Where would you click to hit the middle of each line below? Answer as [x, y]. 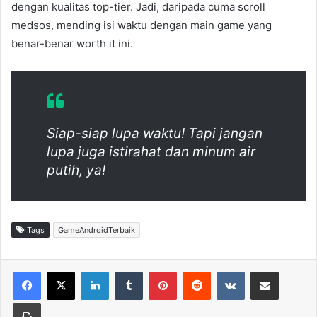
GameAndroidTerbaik [97, 230]
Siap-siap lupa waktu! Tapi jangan [155, 134]
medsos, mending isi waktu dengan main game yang [142, 25]
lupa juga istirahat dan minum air [151, 152]
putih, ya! [76, 171]
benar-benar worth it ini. [72, 44]
